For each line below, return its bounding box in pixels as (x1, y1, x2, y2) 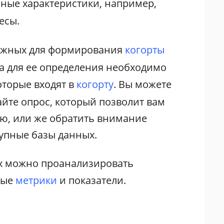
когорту (76, 77, 114, 91)
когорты (125, 42, 165, 56)
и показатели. (57, 173, 126, 187)
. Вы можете (113, 77, 172, 91)
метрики (15, 173, 57, 187)
